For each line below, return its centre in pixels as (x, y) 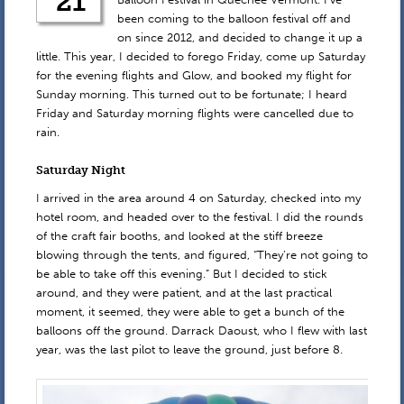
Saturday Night (80, 170)
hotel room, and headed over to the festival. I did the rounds (199, 217)
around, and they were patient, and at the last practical (184, 293)
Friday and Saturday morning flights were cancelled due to (194, 113)
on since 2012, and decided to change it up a (239, 37)
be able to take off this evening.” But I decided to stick (181, 274)
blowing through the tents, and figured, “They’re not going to (202, 255)
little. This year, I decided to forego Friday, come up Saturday (200, 56)
